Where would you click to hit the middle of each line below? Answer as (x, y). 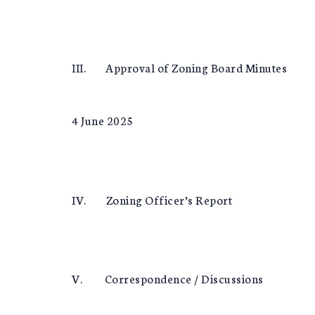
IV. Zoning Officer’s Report (152, 199)
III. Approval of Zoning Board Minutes (179, 67)
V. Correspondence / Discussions (168, 278)
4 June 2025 (103, 120)
